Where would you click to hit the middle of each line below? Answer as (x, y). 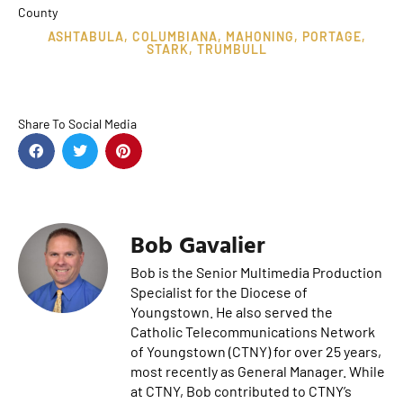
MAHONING (260, 36)
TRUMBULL (232, 49)
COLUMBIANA (175, 36)
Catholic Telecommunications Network (253, 332)
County (38, 12)
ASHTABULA (86, 36)
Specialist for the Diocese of (219, 292)
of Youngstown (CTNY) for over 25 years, (256, 352)
